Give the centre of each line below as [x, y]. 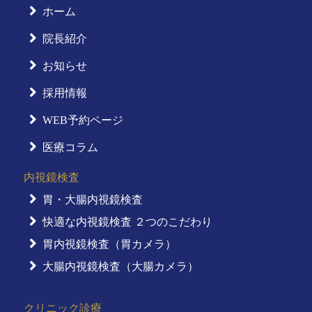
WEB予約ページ [83, 120]
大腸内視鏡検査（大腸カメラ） [120, 266]
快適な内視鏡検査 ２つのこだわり [127, 221]
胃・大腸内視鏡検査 [92, 199]
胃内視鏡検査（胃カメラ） [109, 244]
